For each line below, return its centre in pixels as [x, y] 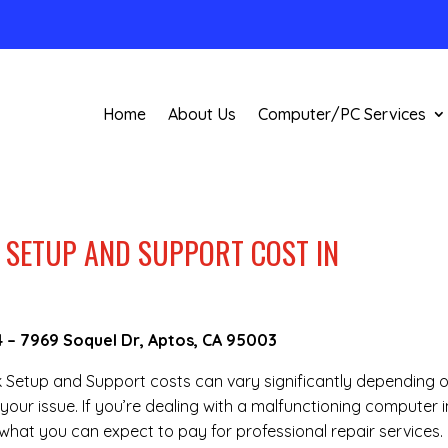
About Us [201, 114]
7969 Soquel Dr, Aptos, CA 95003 [151, 340]
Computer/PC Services [341, 114]
